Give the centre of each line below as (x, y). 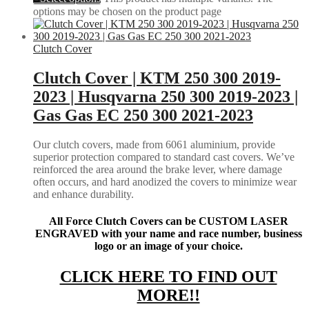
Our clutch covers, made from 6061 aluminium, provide (154, 144)
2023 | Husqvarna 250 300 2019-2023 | (166, 97)
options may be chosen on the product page (127, 12)
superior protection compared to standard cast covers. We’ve (164, 157)
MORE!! (168, 295)
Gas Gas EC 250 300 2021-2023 (143, 116)
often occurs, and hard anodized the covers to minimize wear (165, 181)
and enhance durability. (83, 194)
